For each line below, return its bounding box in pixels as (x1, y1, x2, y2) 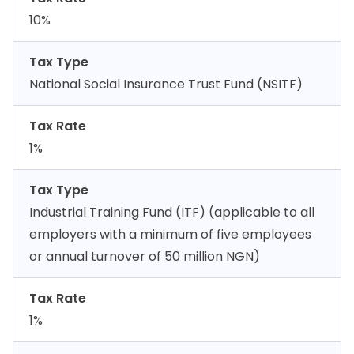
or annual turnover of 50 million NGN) (29, 247, 260, 265)
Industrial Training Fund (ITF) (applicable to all (29, 203, 314, 221)
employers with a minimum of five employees (29, 225, 311, 243)
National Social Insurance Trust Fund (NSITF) (29, 75, 303, 93)
